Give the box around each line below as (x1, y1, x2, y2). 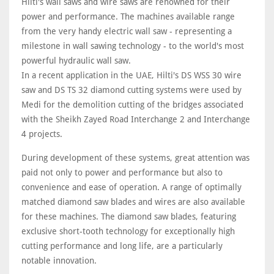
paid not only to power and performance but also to (21, 168, 223, 177)
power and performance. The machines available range (21, 12, 235, 21)
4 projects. (21, 129, 62, 139)
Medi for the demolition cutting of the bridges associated (21, 100, 243, 109)
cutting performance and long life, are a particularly (21, 241, 223, 251)
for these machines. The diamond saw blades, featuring (21, 212, 236, 221)
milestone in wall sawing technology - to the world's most (21, 41, 244, 51)
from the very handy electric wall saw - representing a (21, 26, 232, 36)
